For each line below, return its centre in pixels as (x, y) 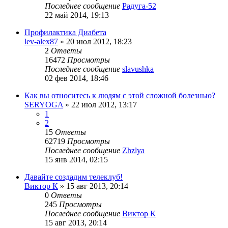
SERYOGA (44, 105)
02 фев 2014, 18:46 (77, 78)
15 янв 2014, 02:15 (76, 160)
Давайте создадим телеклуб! (74, 177)
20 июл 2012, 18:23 (99, 42)
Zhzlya (133, 151)
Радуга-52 (139, 6)
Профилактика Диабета (65, 33)
